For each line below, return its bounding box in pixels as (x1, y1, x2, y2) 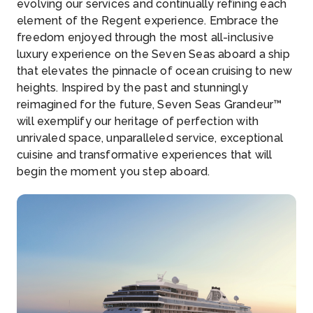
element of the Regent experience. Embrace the (17, 14, 279, 27)
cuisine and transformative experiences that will (17, 148, 272, 161)
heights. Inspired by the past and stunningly (17, 81, 248, 94)
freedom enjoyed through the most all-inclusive (17, 31, 275, 44)
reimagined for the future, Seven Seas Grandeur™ (17, 98, 282, 111)
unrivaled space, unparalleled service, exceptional (17, 131, 284, 145)
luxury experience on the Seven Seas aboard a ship (17, 48, 290, 61)
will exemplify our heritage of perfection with (17, 115, 259, 128)
